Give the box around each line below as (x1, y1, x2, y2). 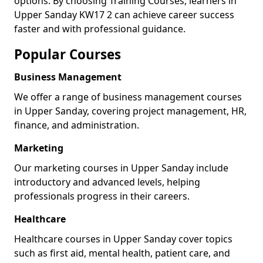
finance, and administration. (14, 119, 139, 131)
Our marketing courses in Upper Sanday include (14, 161, 228, 174)
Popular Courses (14, 45, 121, 63)
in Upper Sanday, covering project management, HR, (14, 104, 247, 117)
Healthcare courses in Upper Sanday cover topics (14, 232, 232, 245)
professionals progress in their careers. (14, 190, 190, 203)
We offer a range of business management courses (14, 90, 242, 103)
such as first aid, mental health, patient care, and (14, 247, 230, 259)
